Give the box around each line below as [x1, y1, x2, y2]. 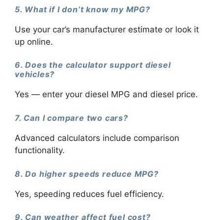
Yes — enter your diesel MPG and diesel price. [15, 89, 198, 100]
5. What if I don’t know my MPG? [15, 4, 150, 14]
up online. [15, 36, 53, 47]
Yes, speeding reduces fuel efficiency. [15, 189, 164, 199]
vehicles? [15, 69, 55, 80]
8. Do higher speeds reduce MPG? [15, 168, 159, 179]
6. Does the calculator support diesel [15, 60, 171, 70]
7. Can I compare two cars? [15, 112, 128, 123]
